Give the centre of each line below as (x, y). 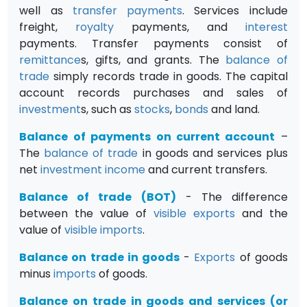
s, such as (108, 109)
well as (46, 10)
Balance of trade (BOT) (98, 197)
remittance (50, 60)
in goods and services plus (213, 153)
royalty (95, 27)
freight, (48, 27)
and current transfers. (207, 169)
